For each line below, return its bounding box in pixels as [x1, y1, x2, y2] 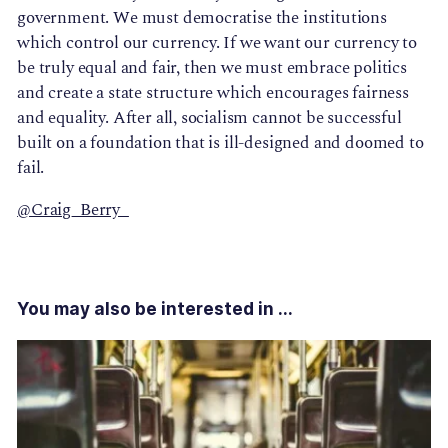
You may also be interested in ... [17, 298, 294, 320]
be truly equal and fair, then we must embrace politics [17, 54, 407, 81]
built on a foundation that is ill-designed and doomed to [17, 129, 424, 156]
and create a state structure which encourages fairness [17, 79, 409, 106]
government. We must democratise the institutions [17, 4, 387, 31]
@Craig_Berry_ [17, 196, 129, 223]
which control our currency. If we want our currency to [17, 29, 417, 56]
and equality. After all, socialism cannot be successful [17, 104, 402, 131]
